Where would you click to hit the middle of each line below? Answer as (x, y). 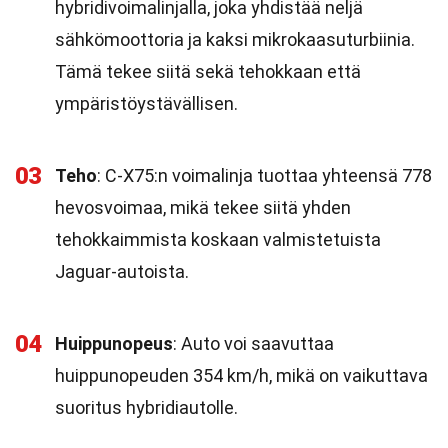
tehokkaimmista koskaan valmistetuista (218, 239)
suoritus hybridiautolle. (146, 407)
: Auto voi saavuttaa (253, 343)
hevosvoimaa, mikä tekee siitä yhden (203, 207)
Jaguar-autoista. (122, 271)
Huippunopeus (114, 343)
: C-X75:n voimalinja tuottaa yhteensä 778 (264, 175)
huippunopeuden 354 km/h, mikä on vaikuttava (241, 375)
